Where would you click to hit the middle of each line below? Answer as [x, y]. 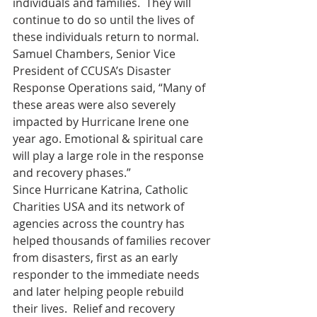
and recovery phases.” [72, 173]
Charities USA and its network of [100, 207]
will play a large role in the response [110, 156]
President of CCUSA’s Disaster [93, 71]
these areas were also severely [96, 105]
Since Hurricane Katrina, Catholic [102, 190]
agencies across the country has [100, 224]
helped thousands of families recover [113, 241]
